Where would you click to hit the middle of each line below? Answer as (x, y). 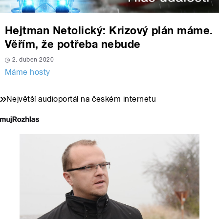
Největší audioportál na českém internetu (81, 99)
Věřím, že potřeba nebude (73, 44)
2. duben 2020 (33, 60)
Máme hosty (28, 72)
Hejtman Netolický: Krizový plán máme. (109, 31)
